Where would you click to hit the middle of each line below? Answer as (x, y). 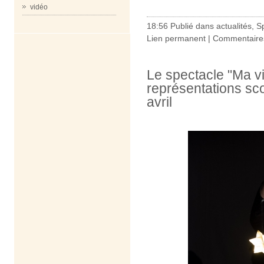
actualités (234, 26)
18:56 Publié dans (181, 26)
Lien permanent (176, 38)
